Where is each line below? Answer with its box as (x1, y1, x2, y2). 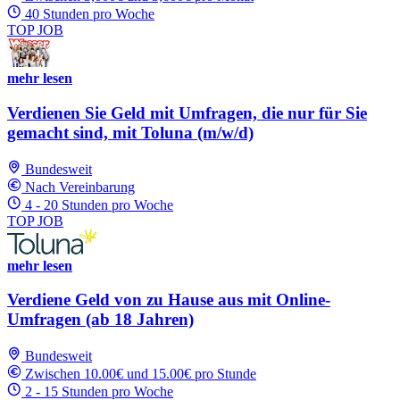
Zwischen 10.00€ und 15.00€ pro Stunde (25, 366, 256, 382)
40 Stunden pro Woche (25, 6, 154, 22)
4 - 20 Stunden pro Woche (25, 196, 173, 212)
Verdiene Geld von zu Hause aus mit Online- (7, 290, 330, 310)
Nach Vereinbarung (25, 179, 135, 195)
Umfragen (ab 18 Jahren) (7, 310, 194, 329)
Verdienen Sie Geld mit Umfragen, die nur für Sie (7, 103, 367, 122)
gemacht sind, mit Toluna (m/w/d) (7, 122, 254, 142)
